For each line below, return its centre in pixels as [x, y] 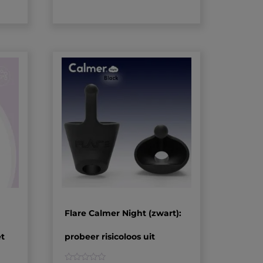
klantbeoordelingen [97, 9]
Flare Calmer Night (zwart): [123, 213]
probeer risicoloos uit [110, 236]
